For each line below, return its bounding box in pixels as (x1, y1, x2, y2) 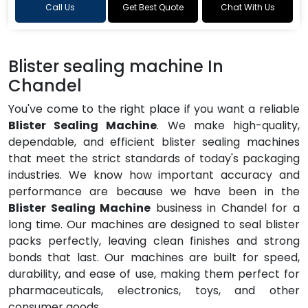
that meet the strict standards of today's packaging (8, 150, 300, 166)
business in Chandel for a (151, 199, 300, 216)
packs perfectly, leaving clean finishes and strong (8, 232, 300, 249)
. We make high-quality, (157, 117, 300, 133)
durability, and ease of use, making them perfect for (8, 265, 300, 282)
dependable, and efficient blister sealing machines (8, 133, 300, 150)
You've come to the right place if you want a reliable (8, 100, 300, 117)
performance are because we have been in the (8, 183, 300, 199)
